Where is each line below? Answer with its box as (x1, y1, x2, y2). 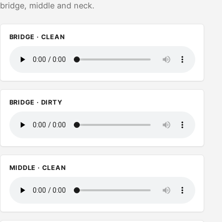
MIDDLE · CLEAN (9, 164, 66, 171)
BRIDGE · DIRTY (9, 98, 62, 106)
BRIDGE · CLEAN (9, 33, 65, 41)
